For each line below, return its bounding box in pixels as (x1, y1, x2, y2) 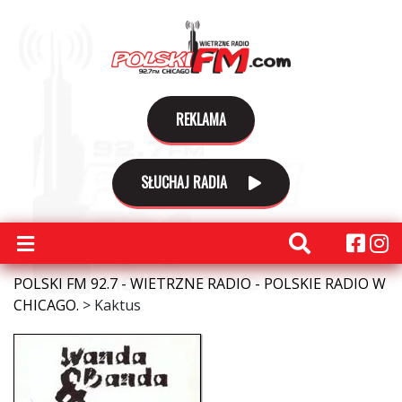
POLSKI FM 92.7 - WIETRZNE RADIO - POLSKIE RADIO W (13, 274, 386, 293)
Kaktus (94, 295, 141, 315)
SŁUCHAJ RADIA (141, 171, 231, 193)
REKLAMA (176, 109, 226, 130)
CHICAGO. (13, 295, 79, 315)
